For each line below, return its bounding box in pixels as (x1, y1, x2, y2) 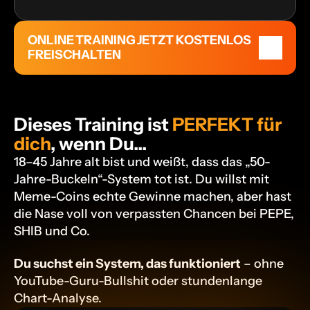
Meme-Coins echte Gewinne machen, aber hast (14, 189, 291, 204)
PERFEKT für (172, 113, 282, 136)
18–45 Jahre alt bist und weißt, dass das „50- (14, 154, 271, 170)
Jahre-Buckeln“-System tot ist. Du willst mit (14, 172, 269, 187)
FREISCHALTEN (28, 47, 121, 62)
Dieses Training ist (14, 113, 172, 136)
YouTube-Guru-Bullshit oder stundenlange (14, 273, 262, 289)
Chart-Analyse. (14, 291, 102, 306)
